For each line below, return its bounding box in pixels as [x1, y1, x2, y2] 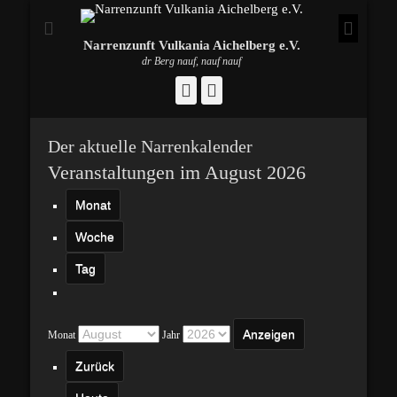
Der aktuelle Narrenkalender [48, 136, 253, 156]
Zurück [75, 359, 114, 373]
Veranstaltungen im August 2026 [48, 161, 306, 183]
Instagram [215, 80, 289, 99]
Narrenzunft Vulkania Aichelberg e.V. [82, 38, 300, 52]
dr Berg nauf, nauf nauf [142, 55, 241, 67]
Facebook [190, 80, 260, 99]
